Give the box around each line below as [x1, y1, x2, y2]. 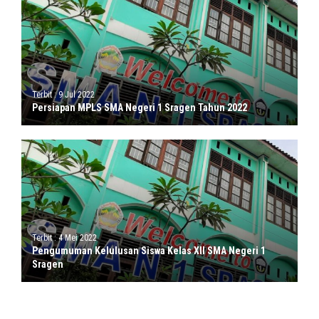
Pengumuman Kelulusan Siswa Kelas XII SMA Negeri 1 [32, 245, 266, 256]
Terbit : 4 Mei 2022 [32, 233, 97, 243]
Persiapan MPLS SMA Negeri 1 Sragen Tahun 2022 [32, 102, 247, 113]
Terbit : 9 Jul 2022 [32, 90, 95, 100]
